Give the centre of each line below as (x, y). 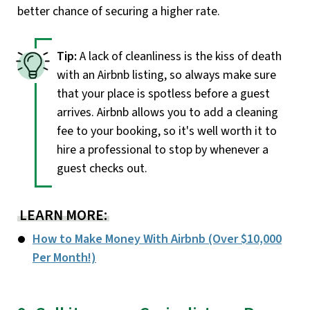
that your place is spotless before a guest (163, 93)
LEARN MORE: (63, 215)
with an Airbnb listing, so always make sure (166, 75)
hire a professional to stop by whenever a (163, 149)
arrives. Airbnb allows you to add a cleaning (167, 112)
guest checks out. (102, 168)
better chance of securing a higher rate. (119, 12)
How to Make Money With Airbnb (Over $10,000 (157, 239)
